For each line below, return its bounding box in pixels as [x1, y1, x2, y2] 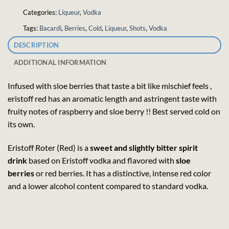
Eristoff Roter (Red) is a [8, 142, 90, 152]
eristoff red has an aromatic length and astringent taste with [8, 93, 217, 103]
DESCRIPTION [13, 40, 59, 49]
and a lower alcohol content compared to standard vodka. [8, 180, 208, 191]
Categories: [23, 8, 58, 17]
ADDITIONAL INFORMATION [13, 58, 107, 66]
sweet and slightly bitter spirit [90, 142, 198, 152]
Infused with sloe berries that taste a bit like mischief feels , [8, 80, 212, 90]
